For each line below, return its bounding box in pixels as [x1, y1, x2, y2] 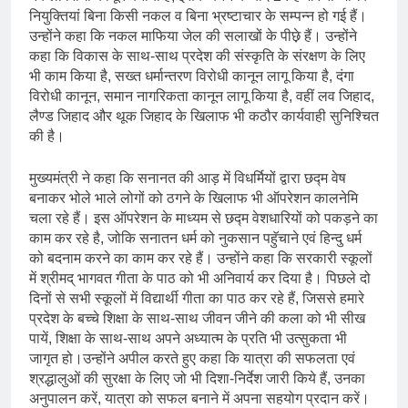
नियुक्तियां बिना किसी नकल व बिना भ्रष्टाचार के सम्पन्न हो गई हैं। [29, 7, 367, 24]
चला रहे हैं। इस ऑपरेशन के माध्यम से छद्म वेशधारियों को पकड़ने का [29, 209, 378, 226]
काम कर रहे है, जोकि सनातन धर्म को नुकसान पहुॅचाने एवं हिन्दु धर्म [29, 229, 362, 246]
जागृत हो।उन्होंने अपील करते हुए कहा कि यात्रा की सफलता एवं [29, 350, 355, 366]
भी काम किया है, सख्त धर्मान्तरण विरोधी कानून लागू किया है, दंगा [29, 67, 354, 84]
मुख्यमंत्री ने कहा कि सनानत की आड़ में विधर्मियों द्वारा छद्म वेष [29, 169, 346, 186]
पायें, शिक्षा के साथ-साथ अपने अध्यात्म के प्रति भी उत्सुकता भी [29, 330, 347, 346]
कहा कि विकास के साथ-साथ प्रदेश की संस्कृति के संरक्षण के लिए [29, 47, 365, 64]
